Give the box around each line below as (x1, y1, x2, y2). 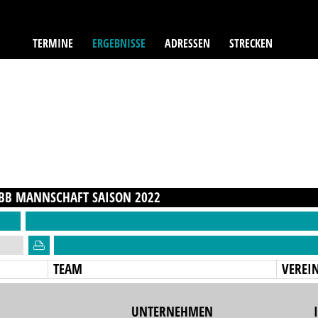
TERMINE (33, 35, 74, 51)
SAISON (92, 187, 136, 207)
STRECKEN (229, 35, 273, 51)
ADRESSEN (164, 35, 210, 51)
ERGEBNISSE (92, 35, 146, 51)
